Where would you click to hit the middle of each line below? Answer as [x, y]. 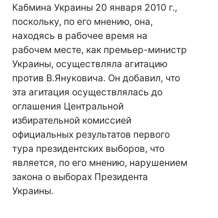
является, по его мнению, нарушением [100, 163]
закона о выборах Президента [80, 177]
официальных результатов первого [91, 135]
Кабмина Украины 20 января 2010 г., [95, 8]
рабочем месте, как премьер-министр [100, 50]
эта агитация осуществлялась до [87, 92]
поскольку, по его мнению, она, [82, 22]
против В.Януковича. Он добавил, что [96, 78]
